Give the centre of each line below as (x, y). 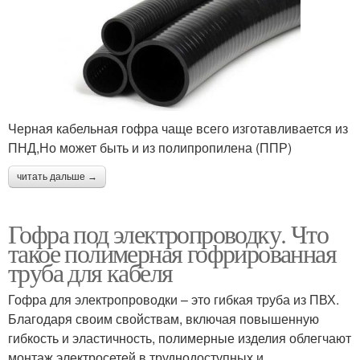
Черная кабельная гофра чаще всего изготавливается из (178, 128)
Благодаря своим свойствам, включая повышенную (164, 318)
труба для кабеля (90, 272)
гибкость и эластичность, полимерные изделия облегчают (180, 337)
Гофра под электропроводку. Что (168, 233)
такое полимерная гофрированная (172, 252)
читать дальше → (57, 176)
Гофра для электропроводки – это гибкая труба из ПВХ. (174, 299)
